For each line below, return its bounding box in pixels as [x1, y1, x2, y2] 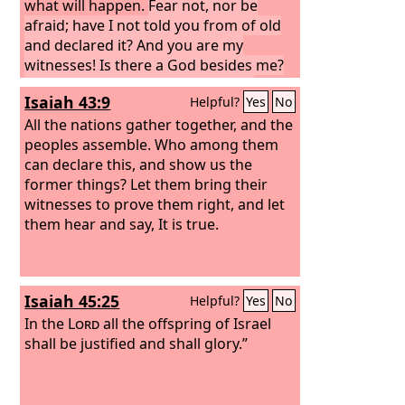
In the [24, 313, 69, 334]
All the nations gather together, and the [24, 114, 294, 135]
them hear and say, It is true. [24, 213, 220, 234]
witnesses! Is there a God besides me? [24, 54, 285, 75]
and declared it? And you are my [24, 34, 244, 55]
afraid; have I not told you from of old [24, 14, 282, 35]
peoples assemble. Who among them [24, 134, 279, 155]
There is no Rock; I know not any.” [24, 74, 255, 95]
